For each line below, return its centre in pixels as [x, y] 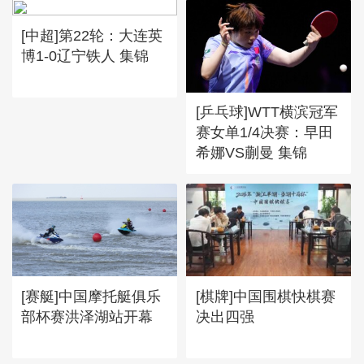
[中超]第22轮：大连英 [92, 35]
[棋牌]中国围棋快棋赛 [265, 296]
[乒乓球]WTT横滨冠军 [266, 111]
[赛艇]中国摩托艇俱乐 [91, 296]
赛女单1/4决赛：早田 [264, 132]
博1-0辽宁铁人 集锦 [85, 55]
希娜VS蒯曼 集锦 [251, 152]
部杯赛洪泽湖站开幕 [87, 316]
